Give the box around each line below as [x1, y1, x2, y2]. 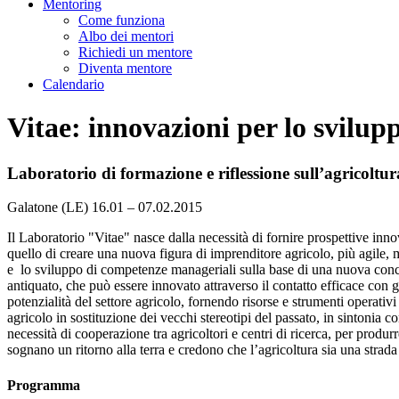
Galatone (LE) [7, 199, 88, 216]
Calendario [43, 76, 104, 92]
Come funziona [78, 12, 165, 28]
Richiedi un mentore [78, 44, 192, 60]
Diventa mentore [78, 60, 172, 76]
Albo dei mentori [78, 28, 174, 44]
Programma [7, 377, 80, 393]
